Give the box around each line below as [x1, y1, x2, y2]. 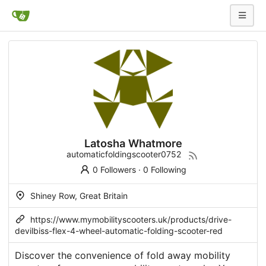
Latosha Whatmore [84, 137, 182, 150]
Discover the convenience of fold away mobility [15, 249, 230, 262]
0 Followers [92, 164, 136, 175]
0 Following [142, 164, 186, 175]
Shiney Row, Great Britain [28, 191, 128, 201]
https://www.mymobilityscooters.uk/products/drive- [30, 214, 232, 225]
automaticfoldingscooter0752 [66, 149, 181, 160]
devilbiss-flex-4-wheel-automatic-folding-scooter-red [15, 226, 223, 236]
